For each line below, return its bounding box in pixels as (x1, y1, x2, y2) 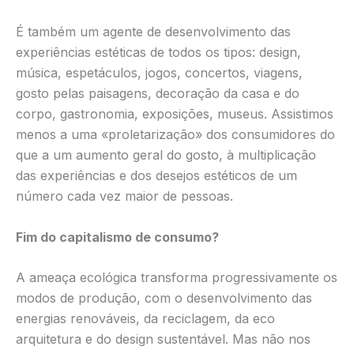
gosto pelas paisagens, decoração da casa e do (16, 85, 299, 102)
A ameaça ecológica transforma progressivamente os (16, 269, 337, 286)
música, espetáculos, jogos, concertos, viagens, (16, 65, 303, 81)
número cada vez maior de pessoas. (16, 188, 233, 205)
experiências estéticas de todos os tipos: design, (16, 44, 301, 61)
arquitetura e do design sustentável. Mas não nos (16, 331, 311, 348)
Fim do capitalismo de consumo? (16, 228, 219, 245)
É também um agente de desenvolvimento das (16, 24, 291, 40)
